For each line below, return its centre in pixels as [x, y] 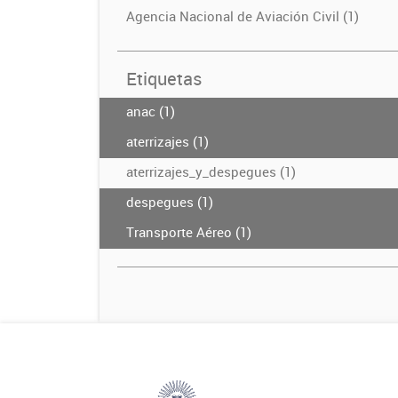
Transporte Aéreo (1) [189, 232]
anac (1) [151, 111]
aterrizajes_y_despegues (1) [211, 171]
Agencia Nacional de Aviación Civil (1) [243, 16]
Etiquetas [164, 79]
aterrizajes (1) [167, 141]
